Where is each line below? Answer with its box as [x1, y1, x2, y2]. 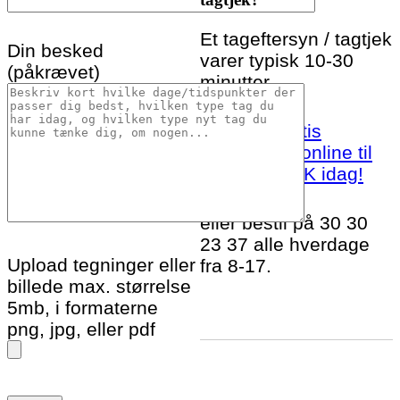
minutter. [200, 71, 274, 92]
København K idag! [200, 163, 363, 185]
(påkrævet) [7, 62, 100, 83]
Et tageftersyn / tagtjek [200, 28, 392, 49]
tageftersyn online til [200, 142, 372, 163]
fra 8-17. [200, 255, 271, 277]
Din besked [7, 40, 104, 62]
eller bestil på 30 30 [200, 212, 368, 234]
